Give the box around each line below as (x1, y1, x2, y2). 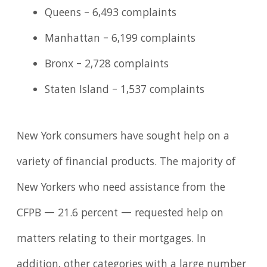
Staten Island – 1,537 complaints (45, 82, 205, 100)
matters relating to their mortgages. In (17, 231, 207, 249)
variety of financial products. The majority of (17, 154, 236, 172)
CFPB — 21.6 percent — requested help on (17, 205, 224, 223)
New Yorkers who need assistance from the (17, 179, 226, 198)
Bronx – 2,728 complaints (45, 56, 169, 74)
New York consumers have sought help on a (17, 128, 230, 147)
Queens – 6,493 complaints (45, 5, 177, 23)
